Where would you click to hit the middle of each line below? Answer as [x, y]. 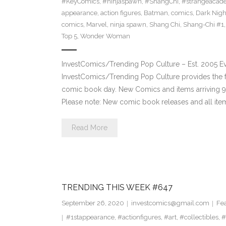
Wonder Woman [105, 36]
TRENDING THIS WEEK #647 [117, 188]
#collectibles [199, 217]
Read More [89, 128]
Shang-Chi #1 [203, 25]
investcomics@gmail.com [170, 203]
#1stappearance [90, 217]
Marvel [96, 25]
